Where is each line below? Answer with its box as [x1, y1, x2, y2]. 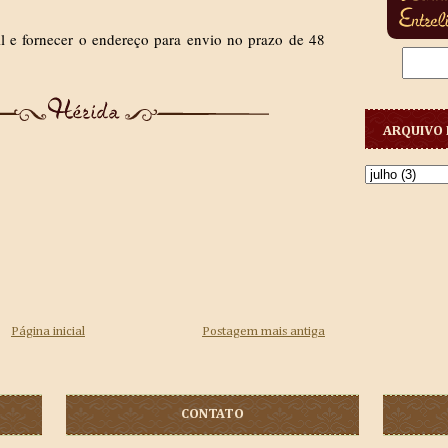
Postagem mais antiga [202, 325, 325, 338]
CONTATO [180, 407, 244, 421]
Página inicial [11, 325, 85, 338]
